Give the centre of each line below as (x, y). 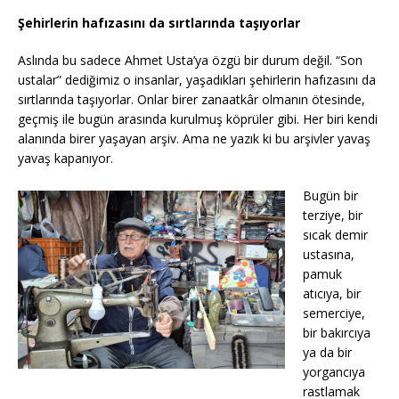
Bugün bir (330, 196)
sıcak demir (335, 235)
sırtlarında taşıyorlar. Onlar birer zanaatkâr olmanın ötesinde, (191, 100)
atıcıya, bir (332, 294)
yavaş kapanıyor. (65, 159)
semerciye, (334, 313)
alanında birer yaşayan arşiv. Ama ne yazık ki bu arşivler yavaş (194, 139)
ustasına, (329, 255)
